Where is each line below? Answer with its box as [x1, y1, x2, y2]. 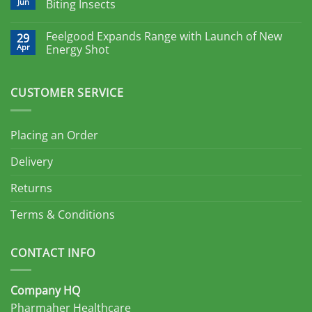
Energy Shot [46, 42, 109, 57]
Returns [10, 180, 52, 196]
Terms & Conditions [10, 206, 115, 222]
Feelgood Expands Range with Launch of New [46, 29, 282, 44]
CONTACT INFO [10, 244, 95, 260]
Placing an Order [10, 127, 98, 143]
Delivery [10, 153, 53, 169]
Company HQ [10, 283, 80, 299]
